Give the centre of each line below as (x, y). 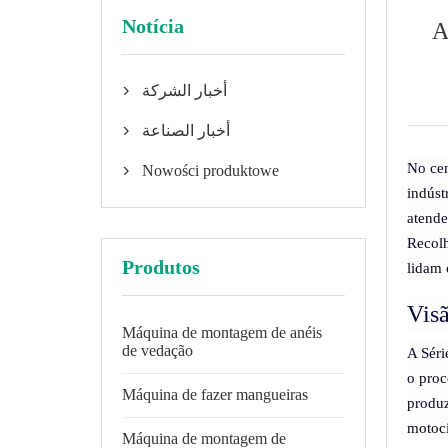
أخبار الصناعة (185, 130)
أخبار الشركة (184, 90)
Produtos (160, 267)
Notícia (152, 26)
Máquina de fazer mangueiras (214, 394)
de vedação (157, 350)
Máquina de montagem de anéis (221, 332)
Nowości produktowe (210, 170)
